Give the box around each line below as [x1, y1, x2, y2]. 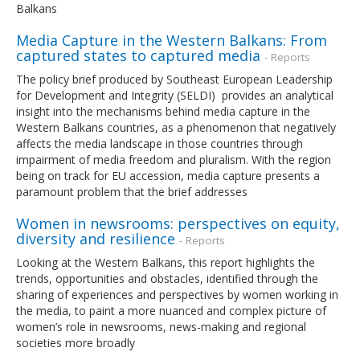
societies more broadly [16, 334, 135, 350]
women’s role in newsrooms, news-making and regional [16, 318, 306, 334]
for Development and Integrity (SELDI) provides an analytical [16, 87, 333, 103]
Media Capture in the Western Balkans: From [16, 30, 327, 50]
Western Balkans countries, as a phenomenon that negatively [16, 119, 336, 135]
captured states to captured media [16, 45, 260, 65]
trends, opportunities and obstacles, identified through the [16, 270, 318, 286]
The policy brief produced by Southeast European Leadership [16, 71, 333, 87]
